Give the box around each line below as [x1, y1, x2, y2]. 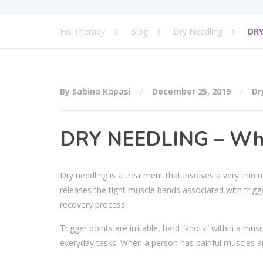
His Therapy [60, 25, 105, 37]
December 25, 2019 [152, 86, 231, 97]
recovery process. [60, 199, 129, 210]
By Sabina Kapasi [60, 86, 133, 97]
